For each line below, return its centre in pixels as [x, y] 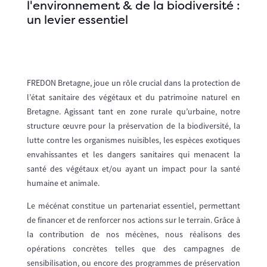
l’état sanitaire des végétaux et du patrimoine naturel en [133, 97]
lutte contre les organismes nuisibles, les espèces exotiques [133, 140]
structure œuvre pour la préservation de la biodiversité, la [133, 125]
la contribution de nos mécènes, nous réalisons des [133, 234]
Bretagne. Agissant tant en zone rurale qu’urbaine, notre [133, 111]
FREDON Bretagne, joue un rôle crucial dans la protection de [133, 83]
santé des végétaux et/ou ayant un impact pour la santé [133, 168]
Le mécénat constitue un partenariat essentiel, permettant [133, 205]
